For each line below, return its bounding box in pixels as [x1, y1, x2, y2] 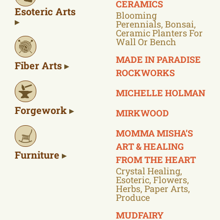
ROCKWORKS [116, 66, 175, 79]
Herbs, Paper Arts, [116, 182, 190, 194]
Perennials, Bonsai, [116, 18, 196, 30]
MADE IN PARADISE [116, 53, 201, 65]
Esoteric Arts [15, 4, 76, 18]
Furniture [15, 148, 62, 161]
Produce [116, 191, 150, 203]
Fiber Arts [15, 58, 64, 72]
